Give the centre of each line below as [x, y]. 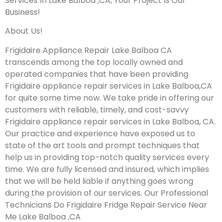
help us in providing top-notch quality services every [107, 157]
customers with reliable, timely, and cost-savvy [97, 110]
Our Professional [176, 193]
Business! [23, 12]
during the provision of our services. [75, 193]
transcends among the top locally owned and [94, 62]
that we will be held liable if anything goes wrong [99, 181]
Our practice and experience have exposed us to [100, 133]
